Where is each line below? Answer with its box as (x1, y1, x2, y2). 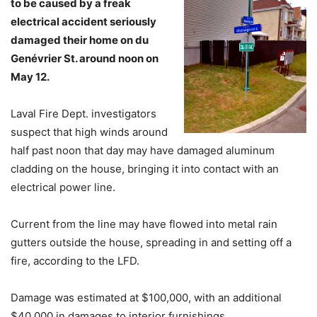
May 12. (11, 70, 50, 83)
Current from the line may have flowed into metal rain (11, 217, 277, 231)
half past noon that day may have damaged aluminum (11, 144, 275, 157)
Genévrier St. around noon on (11, 52, 158, 65)
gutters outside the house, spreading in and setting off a (11, 236, 292, 249)
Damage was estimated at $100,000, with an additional (11, 291, 282, 304)
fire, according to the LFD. (11, 254, 139, 267)
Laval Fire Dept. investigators (11, 107, 156, 120)
